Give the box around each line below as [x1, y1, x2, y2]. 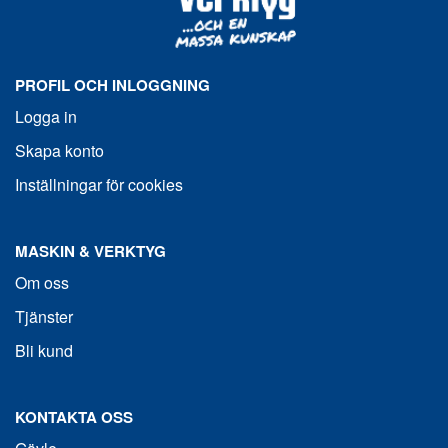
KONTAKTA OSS [15, 405, 133, 428]
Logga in [15, 104, 77, 128]
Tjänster [15, 304, 73, 328]
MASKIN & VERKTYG [15, 239, 166, 262]
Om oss [15, 270, 69, 294]
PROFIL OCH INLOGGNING [15, 73, 210, 96]
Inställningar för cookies [15, 172, 183, 196]
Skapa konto [15, 138, 104, 162]
